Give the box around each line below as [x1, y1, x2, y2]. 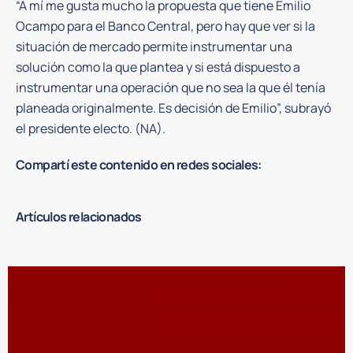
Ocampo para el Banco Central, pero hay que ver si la [16, 17, 315, 35]
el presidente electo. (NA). [16, 120, 165, 137]
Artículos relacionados [16, 208, 142, 225]
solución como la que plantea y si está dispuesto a [16, 58, 300, 76]
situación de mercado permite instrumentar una [16, 38, 292, 55]
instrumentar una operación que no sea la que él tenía [16, 79, 325, 96]
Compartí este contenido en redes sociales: [16, 156, 262, 173]
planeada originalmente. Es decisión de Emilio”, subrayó [16, 99, 331, 117]
